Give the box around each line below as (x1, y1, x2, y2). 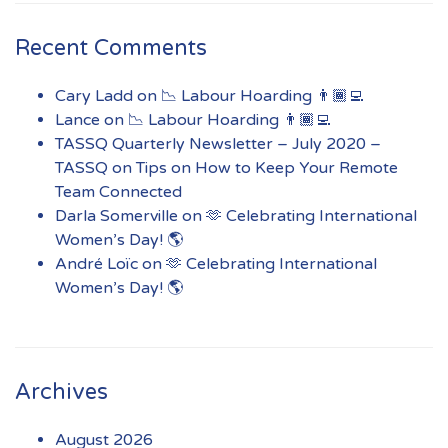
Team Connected (55, 181, 182, 202)
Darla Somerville (55, 205, 178, 226)
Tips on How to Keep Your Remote (136, 157, 398, 178)
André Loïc (55, 253, 138, 274)
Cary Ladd (55, 85, 133, 106)
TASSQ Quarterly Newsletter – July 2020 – (55, 133, 381, 154)
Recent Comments (15, 34, 207, 61)
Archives (15, 378, 108, 405)
